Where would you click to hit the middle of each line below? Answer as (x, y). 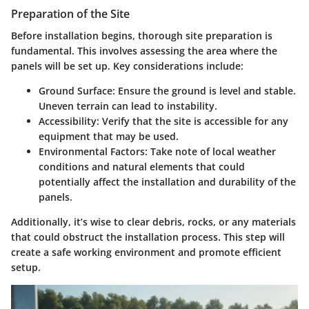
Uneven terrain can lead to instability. (128, 106)
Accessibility (68, 121)
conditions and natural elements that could (142, 167)
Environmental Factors (92, 152)
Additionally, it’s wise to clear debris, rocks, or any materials (153, 222)
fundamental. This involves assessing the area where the (144, 51)
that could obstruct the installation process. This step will (148, 237)
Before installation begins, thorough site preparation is (142, 36)
